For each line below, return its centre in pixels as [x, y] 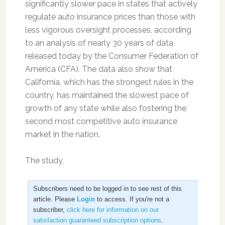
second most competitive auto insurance [101, 121]
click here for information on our [113, 210]
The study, [44, 160]
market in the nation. [62, 134]
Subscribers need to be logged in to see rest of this [107, 189]
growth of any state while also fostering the [105, 108]
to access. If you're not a [132, 199]
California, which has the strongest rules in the [109, 82]
